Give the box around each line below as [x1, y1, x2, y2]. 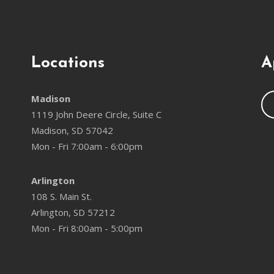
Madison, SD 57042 [31, 234, 113, 246]
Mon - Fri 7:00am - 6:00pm [31, 250, 143, 262]
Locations [31, 165, 105, 182]
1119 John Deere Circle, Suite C [31, 218, 161, 231]
